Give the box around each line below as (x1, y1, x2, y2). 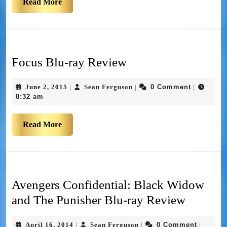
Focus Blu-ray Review (12, 55, 127, 69)
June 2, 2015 (25, 83, 67, 91)
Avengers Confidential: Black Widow (12, 178, 204, 192)
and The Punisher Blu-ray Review (12, 193, 185, 207)
